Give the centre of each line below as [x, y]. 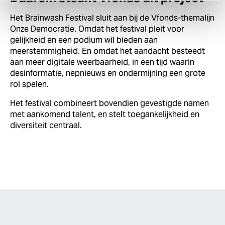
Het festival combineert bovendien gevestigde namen [109, 103]
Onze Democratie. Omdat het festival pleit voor [97, 29]
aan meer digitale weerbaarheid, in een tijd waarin [102, 62]
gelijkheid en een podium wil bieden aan [84, 40]
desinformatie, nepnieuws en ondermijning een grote [108, 73]
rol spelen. [30, 84]
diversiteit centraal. [47, 126]
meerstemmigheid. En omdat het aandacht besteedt [107, 51]
